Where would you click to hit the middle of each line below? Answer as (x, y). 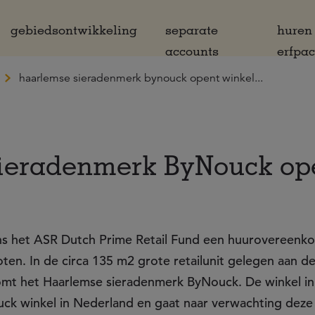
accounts (192, 51)
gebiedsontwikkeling (74, 30)
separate (192, 30)
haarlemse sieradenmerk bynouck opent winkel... (141, 78)
